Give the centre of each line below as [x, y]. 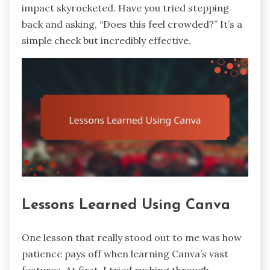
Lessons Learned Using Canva [126, 206]
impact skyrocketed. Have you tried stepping [125, 8]
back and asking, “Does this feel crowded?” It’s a [132, 24]
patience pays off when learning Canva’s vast [125, 254]
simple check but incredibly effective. [106, 41]
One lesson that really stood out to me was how [132, 238]
